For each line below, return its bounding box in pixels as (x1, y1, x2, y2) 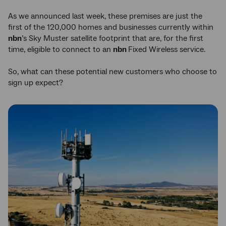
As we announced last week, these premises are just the (8, 11, 202, 21)
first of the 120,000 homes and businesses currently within (8, 22, 213, 32)
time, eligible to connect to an (8, 44, 113, 54)
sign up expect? (8, 77, 63, 88)
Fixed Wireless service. (128, 44, 205, 54)
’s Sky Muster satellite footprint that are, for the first (22, 33, 203, 43)
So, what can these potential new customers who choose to (8, 66, 217, 77)
